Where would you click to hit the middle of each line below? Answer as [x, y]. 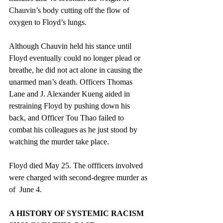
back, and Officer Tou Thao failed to [67, 117]
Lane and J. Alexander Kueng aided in [70, 94]
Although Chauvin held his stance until [71, 46]
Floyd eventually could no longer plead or [76, 58]
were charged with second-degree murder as [79, 177]
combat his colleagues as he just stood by [74, 129]
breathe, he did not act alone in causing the [77, 70]
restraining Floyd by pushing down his [70, 106]
